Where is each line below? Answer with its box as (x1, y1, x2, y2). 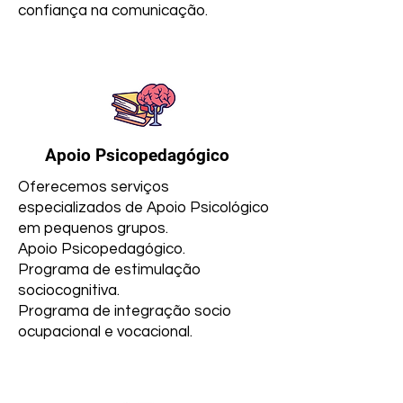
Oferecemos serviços (18, 179, 169, 195)
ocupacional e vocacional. (18, 324, 193, 340)
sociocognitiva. (18, 282, 120, 299)
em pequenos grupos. (18, 220, 168, 237)
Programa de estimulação (18, 262, 201, 278)
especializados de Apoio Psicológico (18, 200, 269, 216)
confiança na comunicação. (18, 3, 208, 19)
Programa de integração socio (18, 303, 231, 319)
